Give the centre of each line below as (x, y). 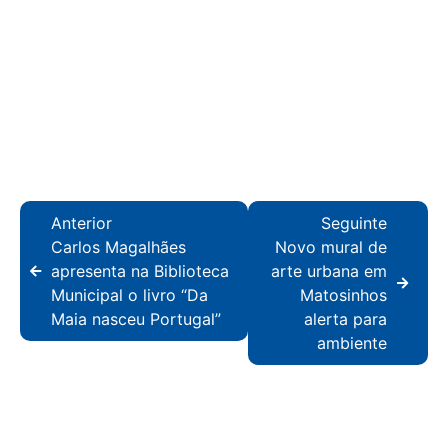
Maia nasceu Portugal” (136, 319)
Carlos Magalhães (118, 247)
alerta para (345, 319)
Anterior (81, 223)
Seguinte (354, 223)
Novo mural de (331, 247)
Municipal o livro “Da (129, 295)
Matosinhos (343, 295)
